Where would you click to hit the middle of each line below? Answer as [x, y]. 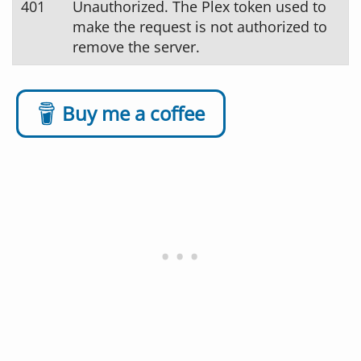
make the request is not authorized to [200, 27]
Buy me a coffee [133, 114]
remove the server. [136, 47]
